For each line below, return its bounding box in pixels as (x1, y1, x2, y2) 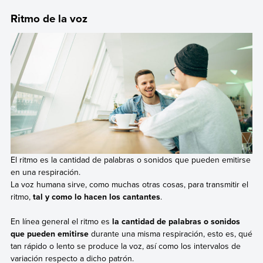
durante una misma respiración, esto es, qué (88, 228, 252, 240)
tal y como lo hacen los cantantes (32, 190, 160, 203)
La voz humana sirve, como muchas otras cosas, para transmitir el (10, 178, 248, 190)
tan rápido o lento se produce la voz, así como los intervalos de (10, 240, 241, 252)
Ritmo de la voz (10, 11, 87, 27)
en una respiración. (10, 166, 80, 178)
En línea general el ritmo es (10, 215, 112, 228)
